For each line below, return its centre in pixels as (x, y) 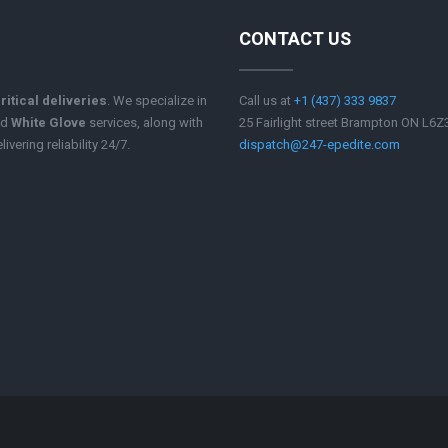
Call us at (266, 101)
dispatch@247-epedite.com (319, 145)
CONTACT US (295, 39)
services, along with (144, 123)
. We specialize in (157, 101)
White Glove (48, 123)
